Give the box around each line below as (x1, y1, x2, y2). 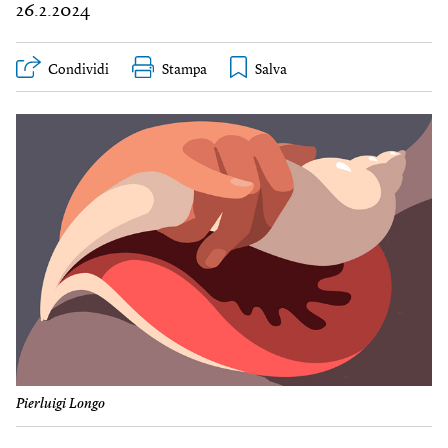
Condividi (48, 63, 109, 77)
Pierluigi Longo (16, 397, 105, 412)
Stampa (162, 63, 207, 77)
